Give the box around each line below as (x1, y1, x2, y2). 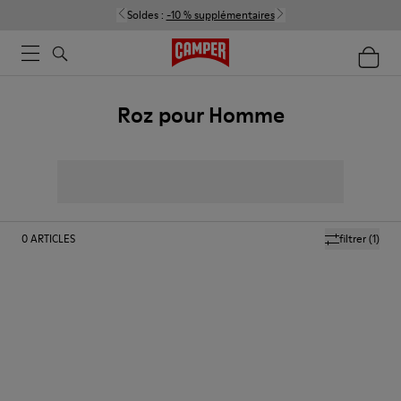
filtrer (339, 231, 366, 246)
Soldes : (126, 7, 166, 22)
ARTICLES (30, 231, 75, 246)
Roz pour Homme (116, 100, 285, 130)
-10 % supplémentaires (166, 7, 275, 22)
